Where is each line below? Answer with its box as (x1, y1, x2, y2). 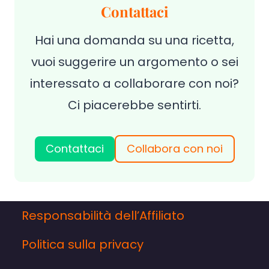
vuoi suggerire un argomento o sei (31, 53, 238, 70)
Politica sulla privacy (22, 236, 144, 253)
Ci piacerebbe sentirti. (68, 97, 201, 113)
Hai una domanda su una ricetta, (35, 32, 234, 49)
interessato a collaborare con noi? (30, 75, 239, 92)
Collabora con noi (126, 141, 223, 157)
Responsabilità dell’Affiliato (22, 207, 184, 225)
